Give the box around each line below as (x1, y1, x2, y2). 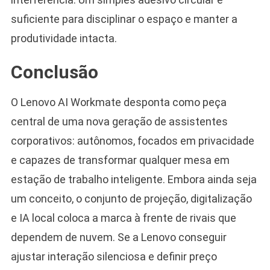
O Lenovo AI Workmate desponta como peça (10, 95, 227, 108)
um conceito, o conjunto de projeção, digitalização (10, 192, 252, 205)
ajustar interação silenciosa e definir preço (10, 250, 217, 263)
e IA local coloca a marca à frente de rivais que (10, 211, 236, 224)
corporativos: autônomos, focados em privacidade (10, 134, 254, 147)
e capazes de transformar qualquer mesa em (10, 153, 230, 166)
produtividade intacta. (10, 31, 117, 45)
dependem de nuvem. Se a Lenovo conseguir (10, 230, 227, 243)
